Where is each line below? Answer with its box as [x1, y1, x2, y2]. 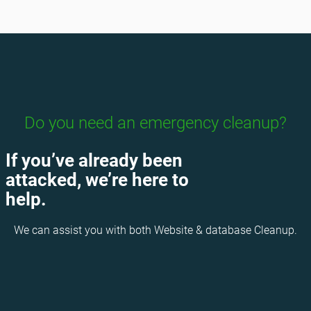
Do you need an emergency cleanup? [24, 112, 287, 133]
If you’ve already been [6, 149, 183, 171]
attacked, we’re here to [6, 169, 190, 190]
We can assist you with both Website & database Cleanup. [14, 223, 297, 237]
